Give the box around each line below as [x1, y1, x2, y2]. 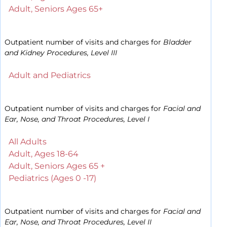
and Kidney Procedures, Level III [5, 48, 117, 58]
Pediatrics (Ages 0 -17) [9, 173, 96, 183]
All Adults [9, 137, 47, 147]
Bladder [163, 37, 192, 47]
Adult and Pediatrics [9, 70, 91, 81]
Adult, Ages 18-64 [9, 149, 79, 159]
